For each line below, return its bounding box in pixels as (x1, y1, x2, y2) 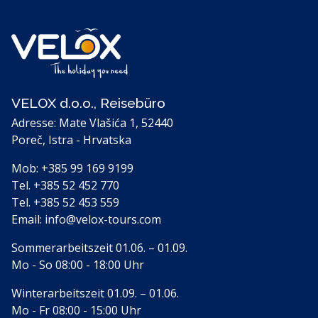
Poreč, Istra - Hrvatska (11, 132, 131, 148)
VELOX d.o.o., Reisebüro (11, 95, 165, 111)
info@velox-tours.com (45, 212, 161, 227)
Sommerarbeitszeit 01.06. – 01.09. (11, 240, 187, 256)
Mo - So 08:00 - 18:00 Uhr (11, 257, 144, 273)
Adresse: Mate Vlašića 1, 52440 (11, 115, 173, 131)
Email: (11, 212, 45, 227)
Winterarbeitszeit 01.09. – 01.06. (11, 285, 179, 301)
